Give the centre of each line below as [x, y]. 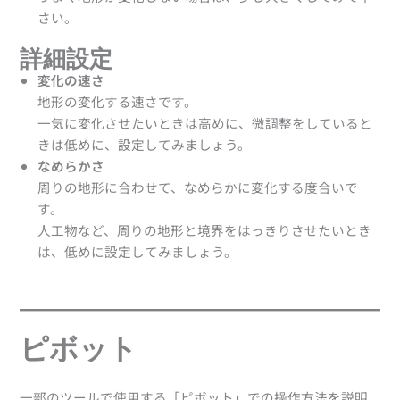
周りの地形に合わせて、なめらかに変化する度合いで [198, 187]
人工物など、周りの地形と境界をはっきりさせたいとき [205, 230]
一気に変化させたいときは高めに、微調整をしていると [205, 123]
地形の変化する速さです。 [118, 102]
